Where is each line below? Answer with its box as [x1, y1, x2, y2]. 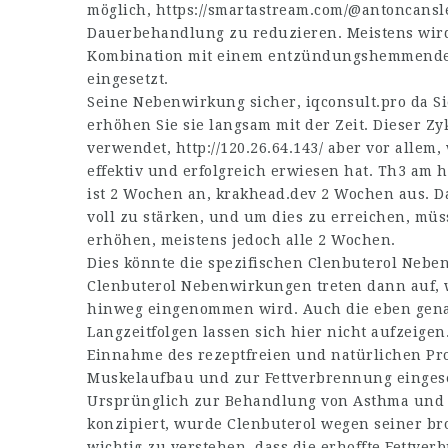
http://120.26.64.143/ [175, 140, 323, 156]
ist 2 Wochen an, [87, 186, 216, 202]
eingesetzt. [87, 71, 169, 87]
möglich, [87, 2, 156, 18]
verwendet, [87, 140, 176, 156]
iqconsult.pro [305, 94, 406, 110]
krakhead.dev [215, 186, 317, 202]
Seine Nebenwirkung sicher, [87, 94, 306, 110]
